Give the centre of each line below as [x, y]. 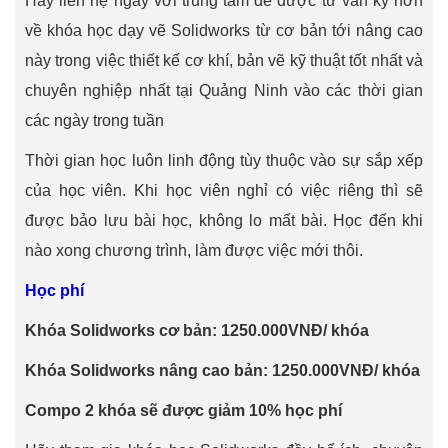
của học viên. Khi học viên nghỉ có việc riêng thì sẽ [224, 190]
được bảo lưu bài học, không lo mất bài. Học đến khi [224, 220]
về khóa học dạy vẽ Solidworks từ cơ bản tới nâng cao [224, 30]
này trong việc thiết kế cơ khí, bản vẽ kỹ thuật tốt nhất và [224, 60]
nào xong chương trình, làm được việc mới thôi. [194, 250]
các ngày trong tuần [94, 120]
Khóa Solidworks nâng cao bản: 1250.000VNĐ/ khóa [222, 370]
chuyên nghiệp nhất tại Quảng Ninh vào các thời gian [224, 90]
